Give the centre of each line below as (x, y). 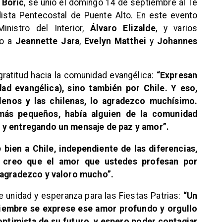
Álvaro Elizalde (123, 28)
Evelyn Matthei (115, 41)
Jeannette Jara (48, 41)
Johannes (177, 41)
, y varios (176, 28)
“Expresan (177, 76)
